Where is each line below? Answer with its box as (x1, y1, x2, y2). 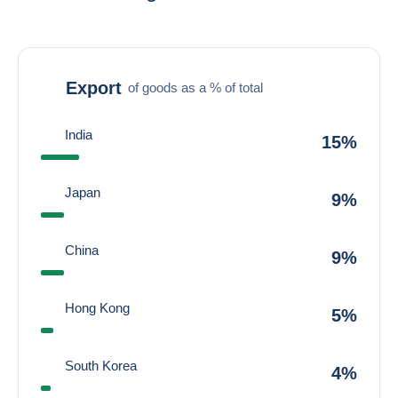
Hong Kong (65, 300, 130, 315)
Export (66, 77, 122, 98)
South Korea (65, 358, 137, 373)
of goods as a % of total (128, 79, 263, 95)
